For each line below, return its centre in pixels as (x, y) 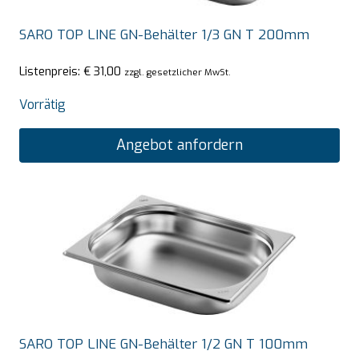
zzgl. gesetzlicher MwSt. (177, 73)
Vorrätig (42, 105)
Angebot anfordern (179, 145)
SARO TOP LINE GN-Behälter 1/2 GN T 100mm (163, 344)
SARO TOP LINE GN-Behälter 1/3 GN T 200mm (164, 34)
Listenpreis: (51, 72)
